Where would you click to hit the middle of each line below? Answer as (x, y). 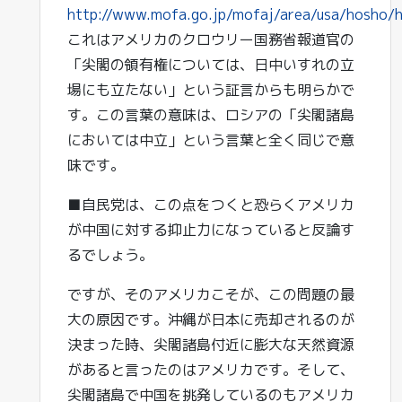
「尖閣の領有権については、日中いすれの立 (211, 65)
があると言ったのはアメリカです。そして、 (211, 370)
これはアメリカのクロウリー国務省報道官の (211, 39)
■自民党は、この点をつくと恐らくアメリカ (211, 205)
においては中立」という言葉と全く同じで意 (211, 140)
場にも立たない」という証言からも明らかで (211, 90)
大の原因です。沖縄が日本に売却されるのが (211, 319)
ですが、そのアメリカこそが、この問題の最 (211, 294)
